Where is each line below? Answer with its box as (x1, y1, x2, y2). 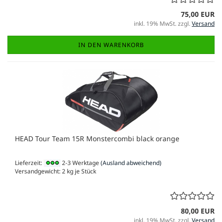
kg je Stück (65, 167, 96, 176)
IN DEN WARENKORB (78, 40, 144, 49)
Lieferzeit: (15, 158, 44, 167)
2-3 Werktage (60, 158, 99, 167)
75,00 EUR (181, 9, 215, 19)
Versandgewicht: (15, 167, 62, 176)
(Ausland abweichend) (101, 158, 162, 167)
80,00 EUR (181, 206, 215, 216)
